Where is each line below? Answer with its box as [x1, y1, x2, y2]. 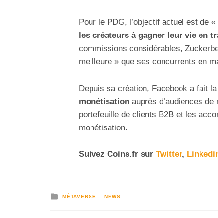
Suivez [79, 149, 107, 159]
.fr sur [129, 149, 156, 159]
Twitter [156, 149, 182, 159]
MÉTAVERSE [62, 194, 96, 200]
